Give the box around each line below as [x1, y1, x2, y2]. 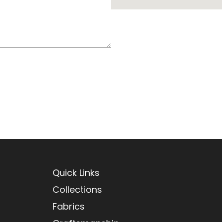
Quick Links [53, 166, 100, 179]
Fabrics [53, 200, 85, 213]
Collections [53, 183, 103, 196]
